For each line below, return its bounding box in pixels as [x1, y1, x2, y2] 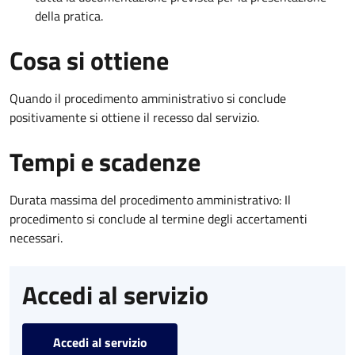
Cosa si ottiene [10, 41, 169, 80]
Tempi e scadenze [10, 143, 200, 181]
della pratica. [35, 6, 103, 26]
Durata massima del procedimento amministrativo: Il [10, 190, 291, 210]
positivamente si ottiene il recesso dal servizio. [10, 108, 259, 128]
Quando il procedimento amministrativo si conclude [10, 89, 286, 109]
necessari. [10, 228, 63, 248]
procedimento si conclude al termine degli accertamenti [10, 209, 307, 229]
